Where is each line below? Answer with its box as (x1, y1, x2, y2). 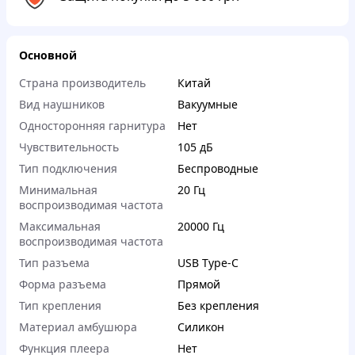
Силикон (177, 319, 224, 335)
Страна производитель (19, 75, 146, 91)
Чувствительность (19, 139, 119, 155)
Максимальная (19, 219, 101, 235)
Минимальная (19, 182, 97, 198)
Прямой (177, 277, 220, 292)
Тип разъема (19, 255, 90, 271)
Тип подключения (19, 161, 117, 177)
